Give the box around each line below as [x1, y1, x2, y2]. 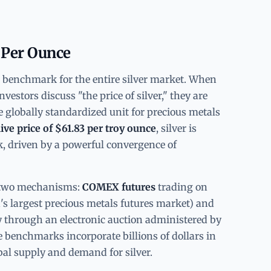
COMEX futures [82, 180, 155, 193]
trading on [155, 180, 207, 193]
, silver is [156, 122, 197, 134]
